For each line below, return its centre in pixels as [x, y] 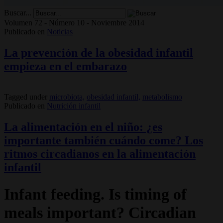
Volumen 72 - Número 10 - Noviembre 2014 [74, 22]
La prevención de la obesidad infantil [99, 53]
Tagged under [26, 97]
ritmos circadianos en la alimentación [100, 154]
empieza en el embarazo [65, 66]
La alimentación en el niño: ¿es [83, 127]
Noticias [60, 31]
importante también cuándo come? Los [104, 141]
